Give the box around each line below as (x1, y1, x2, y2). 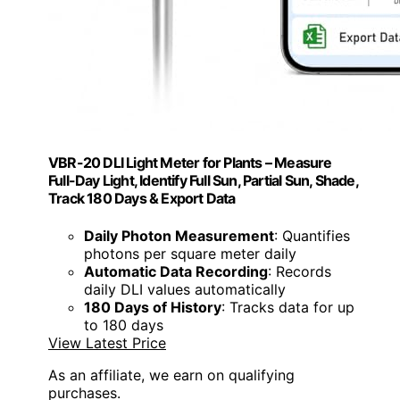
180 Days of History (84, 297, 221, 316)
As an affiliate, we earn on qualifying (48, 365, 295, 384)
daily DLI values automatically (84, 279, 286, 298)
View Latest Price (48, 333, 166, 352)
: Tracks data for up (221, 297, 354, 316)
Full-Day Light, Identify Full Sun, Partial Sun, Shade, (48, 171, 358, 190)
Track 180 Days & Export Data (48, 189, 236, 208)
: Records (268, 262, 331, 280)
